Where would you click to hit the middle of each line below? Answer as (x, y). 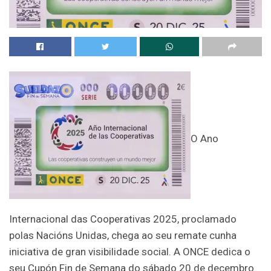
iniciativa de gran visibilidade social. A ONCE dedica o (130, 251)
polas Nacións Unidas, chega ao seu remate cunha (123, 235)
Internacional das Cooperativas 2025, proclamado (123, 219)
